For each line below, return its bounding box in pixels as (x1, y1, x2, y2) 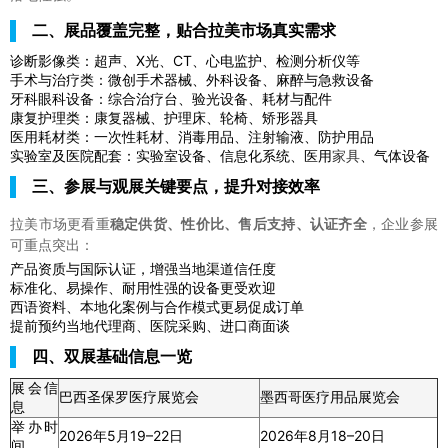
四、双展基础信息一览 (32, 346, 192, 366)
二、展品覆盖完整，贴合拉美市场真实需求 (32, 20, 336, 40)
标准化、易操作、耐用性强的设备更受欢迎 (10, 279, 276, 296)
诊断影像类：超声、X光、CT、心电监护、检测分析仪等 (10, 52, 360, 69)
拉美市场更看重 (10, 213, 110, 233)
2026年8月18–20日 (260, 427, 385, 444)
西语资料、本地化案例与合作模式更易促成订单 (10, 298, 304, 315)
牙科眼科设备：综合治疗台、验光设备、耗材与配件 (10, 90, 332, 107)
